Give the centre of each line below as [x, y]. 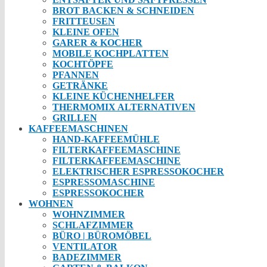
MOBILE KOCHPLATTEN [111, 53]
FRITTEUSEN [84, 21]
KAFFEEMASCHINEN [78, 128]
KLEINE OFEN [86, 32]
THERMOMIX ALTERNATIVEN [124, 107]
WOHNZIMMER [89, 214]
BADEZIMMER [87, 257]
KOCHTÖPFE [83, 64]
